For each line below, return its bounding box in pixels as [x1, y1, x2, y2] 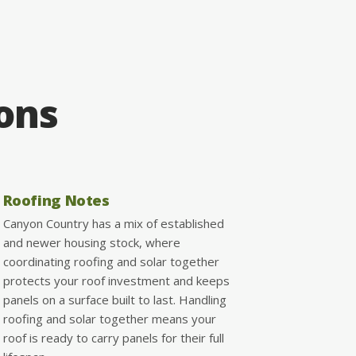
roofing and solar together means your [2, 310, 216, 327]
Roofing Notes [2, 189, 110, 210]
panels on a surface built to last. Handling [2, 291, 226, 308]
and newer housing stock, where [2, 234, 180, 250]
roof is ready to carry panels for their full [2, 329, 224, 346]
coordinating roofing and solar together [2, 253, 219, 269]
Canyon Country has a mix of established [2, 215, 224, 231]
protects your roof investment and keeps [2, 272, 230, 288]
